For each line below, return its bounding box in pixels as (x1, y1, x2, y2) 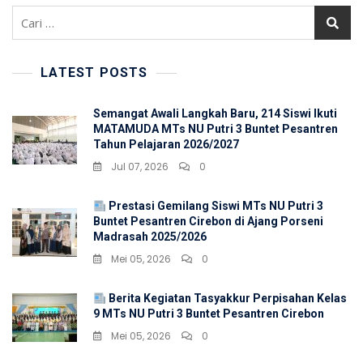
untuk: (11, 26, 50, 43)
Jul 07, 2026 (111, 160, 169, 174)
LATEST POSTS (41, 65, 148, 81)
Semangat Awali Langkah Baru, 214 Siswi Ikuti (93, 107, 337, 121)
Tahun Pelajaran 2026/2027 (93, 138, 239, 152)
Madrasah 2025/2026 (93, 230, 207, 244)
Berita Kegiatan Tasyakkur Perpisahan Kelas (105, 292, 347, 305)
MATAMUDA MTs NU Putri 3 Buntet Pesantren (93, 122, 338, 136)
